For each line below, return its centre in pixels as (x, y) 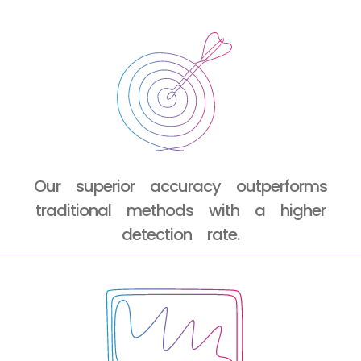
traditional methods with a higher (180, 211)
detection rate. (180, 235)
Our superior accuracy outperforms (180, 187)
